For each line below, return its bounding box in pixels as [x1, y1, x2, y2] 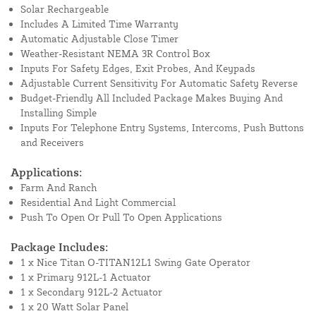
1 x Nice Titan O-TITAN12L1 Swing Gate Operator [20, 256, 250, 269]
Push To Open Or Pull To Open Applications [20, 211, 222, 224]
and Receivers [20, 136, 84, 149]
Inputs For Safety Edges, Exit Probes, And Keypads [20, 62, 255, 75]
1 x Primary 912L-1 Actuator [20, 271, 151, 284]
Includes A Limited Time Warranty [20, 18, 178, 30]
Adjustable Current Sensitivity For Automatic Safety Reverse [20, 77, 298, 90]
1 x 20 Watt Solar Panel [20, 300, 128, 313]
